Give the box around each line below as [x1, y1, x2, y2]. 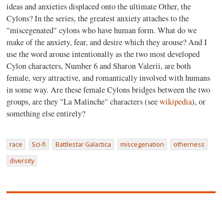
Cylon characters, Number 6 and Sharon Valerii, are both [6, 60, 191, 71]
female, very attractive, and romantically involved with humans [6, 72, 211, 83]
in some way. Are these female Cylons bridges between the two [6, 84, 211, 95]
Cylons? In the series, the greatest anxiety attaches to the [6, 13, 189, 24]
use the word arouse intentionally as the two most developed [6, 49, 200, 59]
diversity [9, 156, 35, 165]
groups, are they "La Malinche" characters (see [6, 96, 160, 107]
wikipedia [160, 96, 192, 107]
